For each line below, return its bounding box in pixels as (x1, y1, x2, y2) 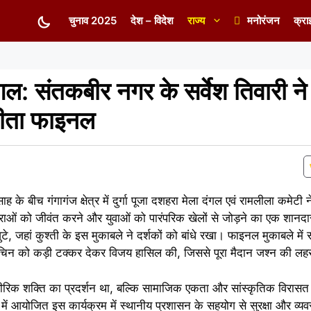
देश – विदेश (131, 14, 174, 27)
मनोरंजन (247, 14, 280, 27)
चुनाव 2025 (69, 14, 117, 27)
